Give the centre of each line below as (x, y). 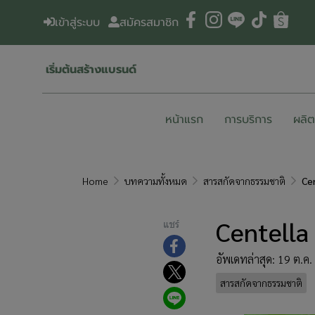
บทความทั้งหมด (156, 181)
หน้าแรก (184, 120)
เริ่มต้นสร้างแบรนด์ (91, 69)
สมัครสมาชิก (149, 22)
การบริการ (248, 120)
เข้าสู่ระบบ (77, 22)
